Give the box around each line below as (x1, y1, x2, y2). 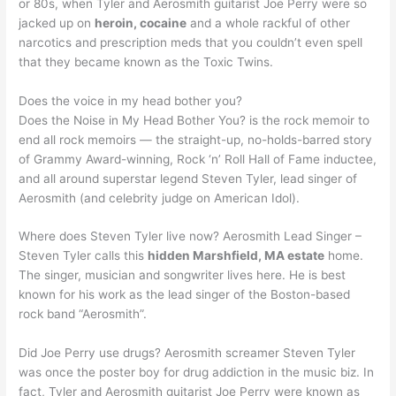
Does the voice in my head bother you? (19, 93, 243, 108)
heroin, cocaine (95, 15, 187, 30)
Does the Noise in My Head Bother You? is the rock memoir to (19, 112, 370, 127)
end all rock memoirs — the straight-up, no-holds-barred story (19, 132, 373, 147)
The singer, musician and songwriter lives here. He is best (19, 268, 346, 283)
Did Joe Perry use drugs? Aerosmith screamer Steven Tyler (19, 346, 356, 361)
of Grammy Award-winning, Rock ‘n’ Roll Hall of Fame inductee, (19, 151, 377, 166)
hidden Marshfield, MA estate (148, 248, 325, 263)
